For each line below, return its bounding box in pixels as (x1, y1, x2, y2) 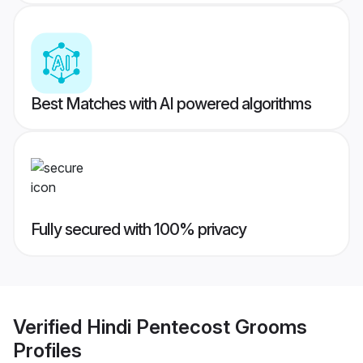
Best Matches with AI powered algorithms (31, 94, 311, 114)
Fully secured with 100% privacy (31, 220, 246, 240)
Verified (13, 314, 87, 339)
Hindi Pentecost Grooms (87, 314, 307, 339)
